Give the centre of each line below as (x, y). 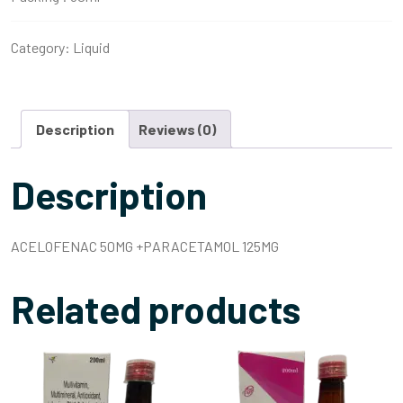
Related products (156, 309)
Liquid (91, 48)
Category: (42, 48)
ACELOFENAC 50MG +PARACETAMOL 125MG (145, 246)
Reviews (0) (177, 130)
